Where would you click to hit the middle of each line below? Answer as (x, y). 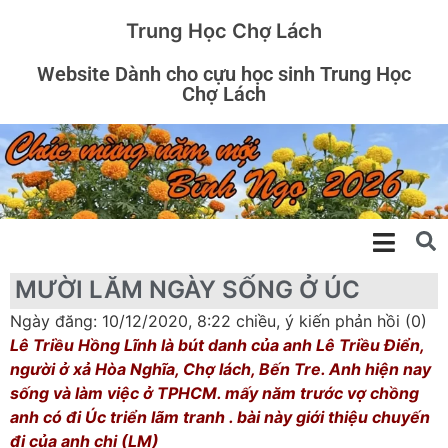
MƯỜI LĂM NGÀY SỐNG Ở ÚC (187, 289)
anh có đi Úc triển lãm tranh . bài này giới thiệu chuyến (220, 416)
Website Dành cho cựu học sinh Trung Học (224, 74)
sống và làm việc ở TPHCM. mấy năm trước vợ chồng (214, 392)
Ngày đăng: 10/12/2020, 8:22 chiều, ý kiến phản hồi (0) (218, 320)
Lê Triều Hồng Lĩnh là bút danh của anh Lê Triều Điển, (217, 344)
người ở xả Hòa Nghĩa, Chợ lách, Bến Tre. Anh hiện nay (220, 368)
